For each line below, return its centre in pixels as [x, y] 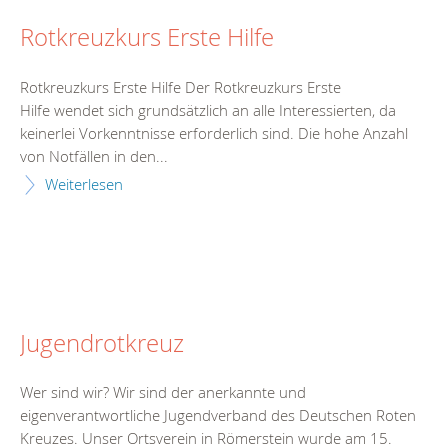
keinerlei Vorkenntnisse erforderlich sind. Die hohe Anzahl [214, 133]
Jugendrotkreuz [102, 342]
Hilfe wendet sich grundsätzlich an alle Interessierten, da [208, 110]
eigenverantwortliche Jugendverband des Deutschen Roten [218, 415]
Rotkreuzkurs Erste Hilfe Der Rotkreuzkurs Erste [180, 87]
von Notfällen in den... [94, 156]
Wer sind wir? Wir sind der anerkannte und [163, 392]
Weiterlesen [84, 184]
